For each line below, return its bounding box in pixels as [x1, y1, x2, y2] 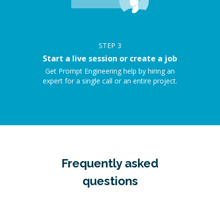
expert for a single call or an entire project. [43, 76, 177, 85]
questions [82, 174, 138, 188]
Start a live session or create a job [43, 53, 177, 64]
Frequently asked [61, 156, 159, 170]
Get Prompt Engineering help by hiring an [45, 66, 175, 76]
